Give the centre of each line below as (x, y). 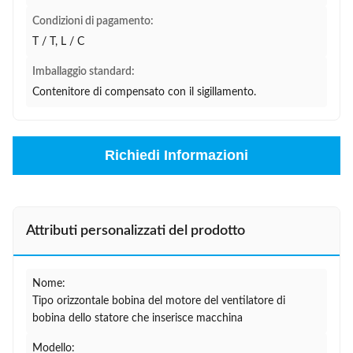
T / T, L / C (58, 42)
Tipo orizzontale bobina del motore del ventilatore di (159, 301)
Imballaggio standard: (84, 72)
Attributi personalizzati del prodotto (136, 231)
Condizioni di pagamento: (93, 21)
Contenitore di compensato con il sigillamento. (144, 92)
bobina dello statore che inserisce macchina (137, 318)
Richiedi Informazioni (176, 155)
